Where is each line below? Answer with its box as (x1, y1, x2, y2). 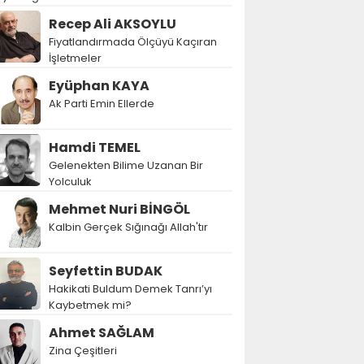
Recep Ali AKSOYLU (49, 15, 176, 33)
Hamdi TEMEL (49, 138, 141, 157)
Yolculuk (49, 174, 92, 189)
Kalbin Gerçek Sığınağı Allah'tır (49, 219, 208, 235)
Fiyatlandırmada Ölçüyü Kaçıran (49, 34, 217, 50)
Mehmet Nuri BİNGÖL (49, 200, 190, 219)
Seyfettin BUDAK (49, 262, 162, 280)
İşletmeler (49, 50, 102, 66)
